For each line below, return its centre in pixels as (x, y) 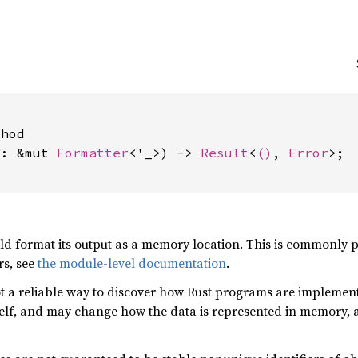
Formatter (93, 153)
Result (225, 153)
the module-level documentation (132, 263)
